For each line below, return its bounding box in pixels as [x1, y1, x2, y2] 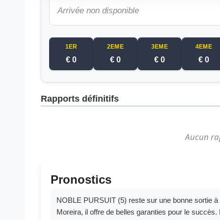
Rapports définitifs [41, 94, 119, 104]
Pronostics [51, 173, 111, 187]
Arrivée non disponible [57, 6, 139, 16]
